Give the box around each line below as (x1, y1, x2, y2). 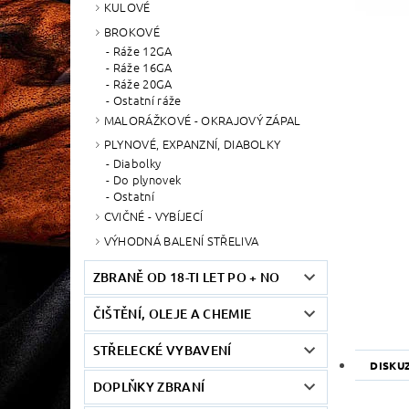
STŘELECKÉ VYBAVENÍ (92, 341, 232, 359)
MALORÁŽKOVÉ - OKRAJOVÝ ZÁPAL (103, 110, 301, 129)
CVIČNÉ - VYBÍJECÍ (103, 207, 204, 225)
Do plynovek (112, 171, 182, 189)
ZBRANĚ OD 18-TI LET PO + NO (92, 267, 280, 286)
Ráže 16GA (112, 58, 173, 76)
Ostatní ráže (112, 90, 182, 109)
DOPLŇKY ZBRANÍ (92, 377, 205, 395)
